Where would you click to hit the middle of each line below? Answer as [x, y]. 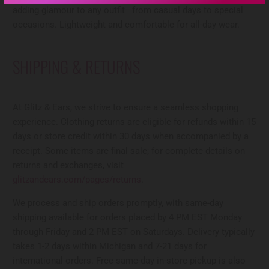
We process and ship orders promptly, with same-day [118, 203]
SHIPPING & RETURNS [77, 66]
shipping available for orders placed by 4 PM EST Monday [128, 217]
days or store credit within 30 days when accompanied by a [131, 136]
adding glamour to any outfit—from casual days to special [128, 11]
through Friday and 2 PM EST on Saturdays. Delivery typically [134, 231]
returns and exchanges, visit [68, 165]
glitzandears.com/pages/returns [77, 179]
